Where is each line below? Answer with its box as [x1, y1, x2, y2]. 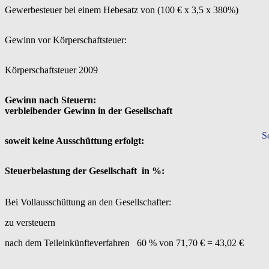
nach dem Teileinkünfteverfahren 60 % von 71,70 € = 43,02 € [5, 237, 244, 248]
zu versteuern [5, 217, 55, 228]
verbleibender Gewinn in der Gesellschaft [5, 105, 172, 116]
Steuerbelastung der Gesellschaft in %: [5, 165, 165, 176]
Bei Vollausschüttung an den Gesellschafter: [5, 196, 171, 207]
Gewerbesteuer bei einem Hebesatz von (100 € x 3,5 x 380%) [5, 4, 238, 15]
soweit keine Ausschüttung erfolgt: [5, 135, 144, 146]
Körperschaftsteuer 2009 [5, 64, 98, 75]
